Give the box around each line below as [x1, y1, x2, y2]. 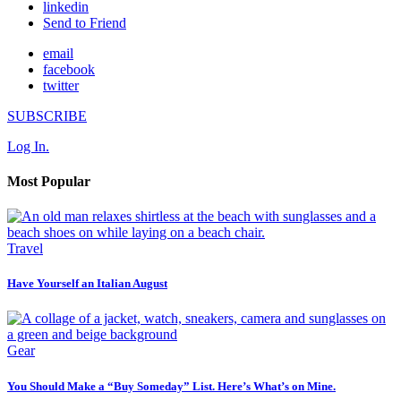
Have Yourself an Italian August [7, 277, 167, 291]
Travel [7, 241, 43, 257]
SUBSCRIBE [7, 107, 87, 124]
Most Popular [7, 173, 90, 189]
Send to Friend [43, 14, 126, 30]
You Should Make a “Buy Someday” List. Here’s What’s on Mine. [7, 379, 336, 393]
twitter [43, 77, 79, 93]
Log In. [7, 138, 49, 154]
